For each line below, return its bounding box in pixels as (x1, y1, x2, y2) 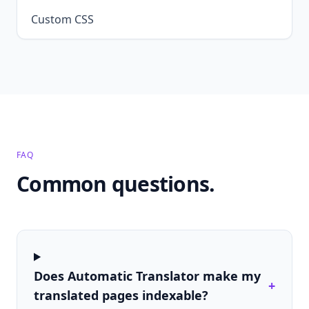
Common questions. (17, 169, 215, 198)
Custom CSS (31, 11, 94, 27)
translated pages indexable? (34, 286, 208, 303)
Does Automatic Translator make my (34, 267, 261, 284)
